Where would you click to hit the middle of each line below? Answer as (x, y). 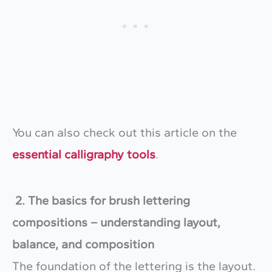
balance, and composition (83, 244)
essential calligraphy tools (84, 155)
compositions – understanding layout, (116, 223)
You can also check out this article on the (124, 133)
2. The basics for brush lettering (101, 201)
